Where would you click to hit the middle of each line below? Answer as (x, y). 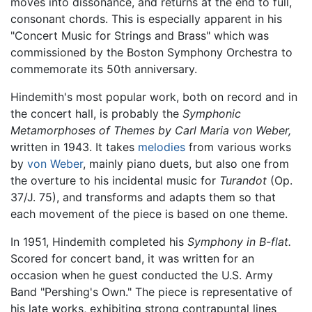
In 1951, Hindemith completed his (99, 242)
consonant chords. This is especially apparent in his (146, 19)
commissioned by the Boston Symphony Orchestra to (151, 53)
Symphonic (212, 114)
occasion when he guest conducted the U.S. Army (142, 275)
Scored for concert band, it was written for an (132, 259)
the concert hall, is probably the (96, 114)
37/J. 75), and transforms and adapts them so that (143, 197)
